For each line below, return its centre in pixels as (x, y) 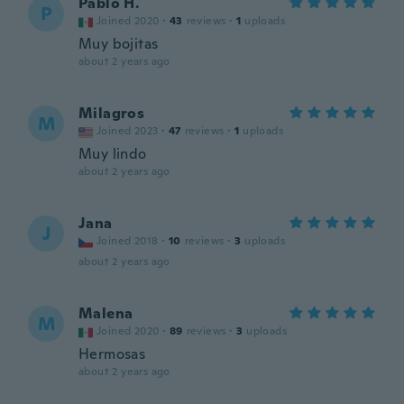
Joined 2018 (128, 241)
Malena (106, 313)
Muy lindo (113, 154)
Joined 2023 (128, 131)
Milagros (112, 113)
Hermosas (112, 354)
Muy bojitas (119, 44)
